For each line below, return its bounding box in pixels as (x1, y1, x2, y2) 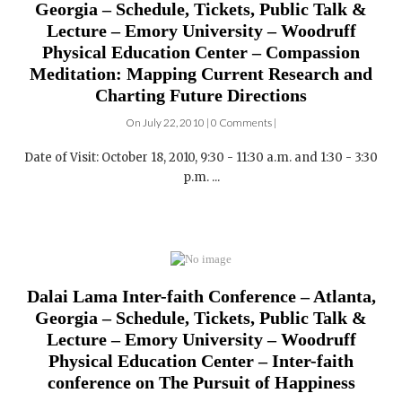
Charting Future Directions (95, 50, 307, 71)
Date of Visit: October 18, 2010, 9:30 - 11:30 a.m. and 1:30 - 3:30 (24, 115, 378, 131)
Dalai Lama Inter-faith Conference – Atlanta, (26, 251, 376, 272)
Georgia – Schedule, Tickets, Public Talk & (35, 273, 367, 293)
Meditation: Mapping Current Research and (30, 29, 372, 49)
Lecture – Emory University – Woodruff (46, 294, 356, 315)
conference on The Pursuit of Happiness (47, 337, 355, 358)
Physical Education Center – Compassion (42, 7, 360, 28)
